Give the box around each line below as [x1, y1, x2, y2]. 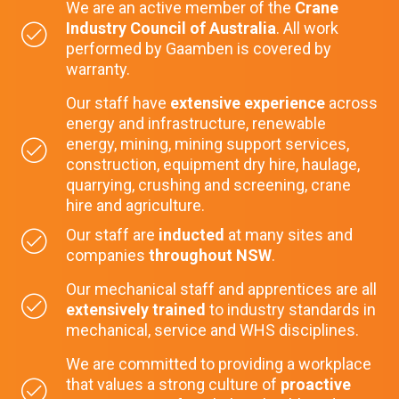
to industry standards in [206, 300, 376, 320]
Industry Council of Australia [66, 19, 276, 38]
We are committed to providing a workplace [66, 354, 371, 374]
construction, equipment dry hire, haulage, [66, 155, 360, 175]
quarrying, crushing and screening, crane [66, 175, 351, 195]
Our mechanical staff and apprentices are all [66, 280, 377, 299]
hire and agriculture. [66, 196, 205, 216]
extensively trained [66, 300, 206, 320]
